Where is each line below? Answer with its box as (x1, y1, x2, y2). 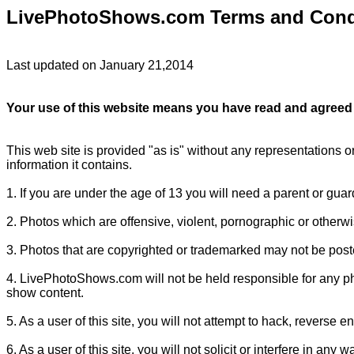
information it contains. (6, 157, 132, 171)
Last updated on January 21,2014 (6, 58, 194, 72)
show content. (6, 285, 84, 299)
